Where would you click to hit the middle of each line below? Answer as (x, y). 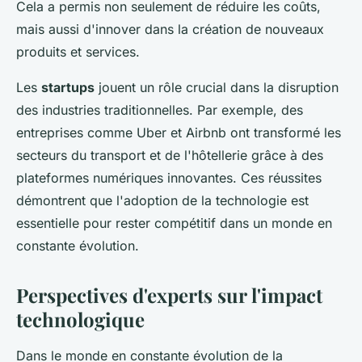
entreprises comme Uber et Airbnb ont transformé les (179, 133)
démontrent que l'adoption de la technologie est (162, 201)
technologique (80, 320)
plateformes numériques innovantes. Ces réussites (169, 178)
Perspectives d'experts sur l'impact (169, 295)
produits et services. (78, 52)
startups (68, 88)
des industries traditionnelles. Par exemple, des (160, 110)
